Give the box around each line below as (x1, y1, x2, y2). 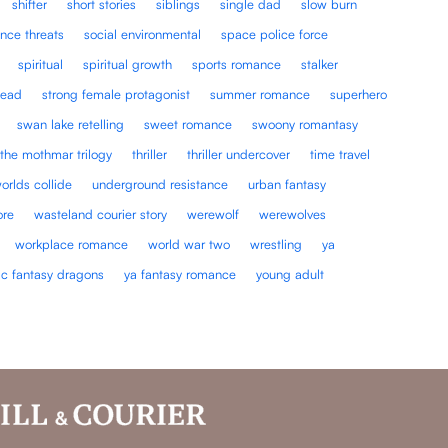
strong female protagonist (42, 85, 191, 102)
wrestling (250, 235, 303, 252)
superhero (330, 85, 388, 102)
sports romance (192, 55, 282, 72)
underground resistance (92, 175, 229, 192)
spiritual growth (83, 55, 173, 72)
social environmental (84, 25, 202, 42)
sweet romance (144, 115, 233, 132)
